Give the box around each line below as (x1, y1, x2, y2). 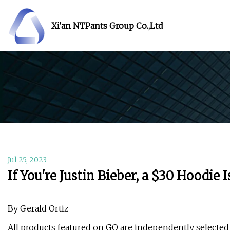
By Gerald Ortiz (8, 203, 69, 214)
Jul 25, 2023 (8, 155, 47, 165)
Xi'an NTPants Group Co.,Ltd (51, 20, 163, 31)
